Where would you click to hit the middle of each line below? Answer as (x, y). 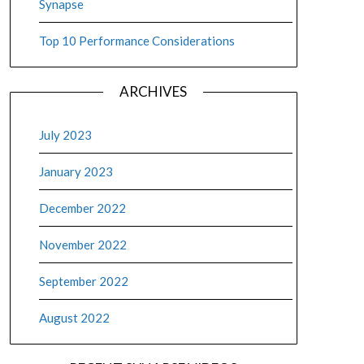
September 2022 (83, 281)
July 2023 (65, 135)
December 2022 (82, 208)
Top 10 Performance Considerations (136, 41)
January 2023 (76, 171)
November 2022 (82, 245)
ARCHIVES (154, 91)
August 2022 (74, 318)
